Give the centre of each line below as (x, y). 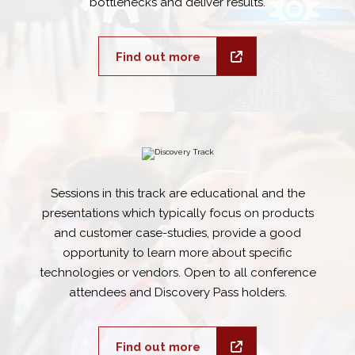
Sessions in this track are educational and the (177, 193)
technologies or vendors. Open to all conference (177, 273)
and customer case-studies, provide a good (177, 233)
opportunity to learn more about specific (177, 253)
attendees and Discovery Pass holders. (177, 292)
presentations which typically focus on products (177, 213)
